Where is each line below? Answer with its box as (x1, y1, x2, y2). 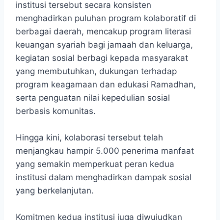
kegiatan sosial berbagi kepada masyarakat (16, 53, 188, 63)
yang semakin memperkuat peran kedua (16, 159, 174, 169)
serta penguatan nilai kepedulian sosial (16, 93, 170, 103)
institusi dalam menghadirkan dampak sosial (16, 172, 192, 183)
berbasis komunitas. (16, 106, 96, 116)
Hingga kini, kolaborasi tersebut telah (16, 133, 163, 143)
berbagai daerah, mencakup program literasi (16, 27, 191, 37)
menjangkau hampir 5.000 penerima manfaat (16, 146, 194, 156)
